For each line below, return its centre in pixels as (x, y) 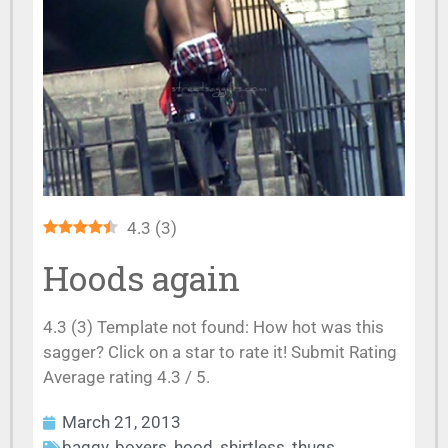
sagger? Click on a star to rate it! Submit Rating (220, 352)
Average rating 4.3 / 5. (126, 377)
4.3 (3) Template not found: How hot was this (213, 327)
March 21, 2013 (121, 422)
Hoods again (141, 277)
